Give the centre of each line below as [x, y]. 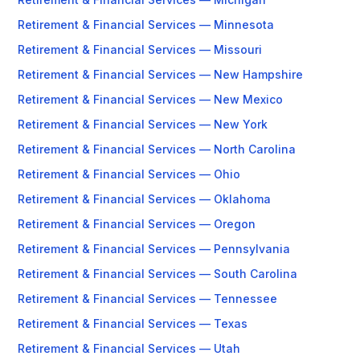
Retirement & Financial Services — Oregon [137, 224]
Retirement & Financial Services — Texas [133, 323]
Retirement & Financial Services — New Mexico [150, 99]
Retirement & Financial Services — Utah [129, 348]
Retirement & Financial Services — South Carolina [157, 274]
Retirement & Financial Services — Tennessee [147, 299]
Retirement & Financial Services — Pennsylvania [154, 249]
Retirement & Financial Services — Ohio [129, 174]
